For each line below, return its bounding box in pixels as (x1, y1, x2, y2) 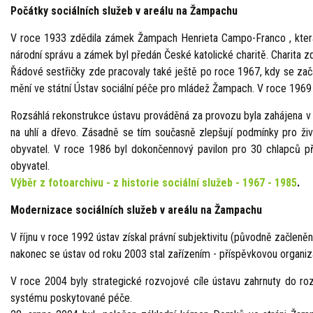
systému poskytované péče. (10, 291, 135, 305)
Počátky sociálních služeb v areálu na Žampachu (10, 4, 238, 17)
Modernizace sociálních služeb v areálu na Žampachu (10, 203, 262, 217)
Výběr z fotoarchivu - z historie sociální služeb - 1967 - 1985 (10, 176, 297, 189)
